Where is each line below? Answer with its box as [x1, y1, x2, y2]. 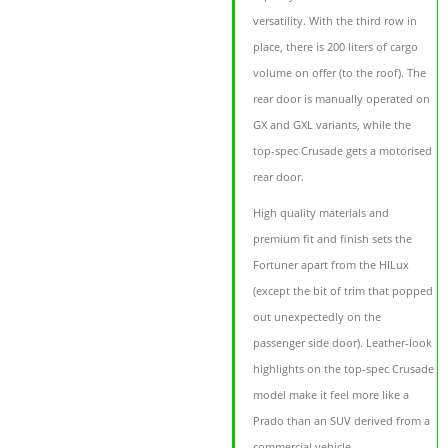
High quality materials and [253, 205, 390, 221]
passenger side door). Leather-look [253, 335, 433, 351]
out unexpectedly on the [253, 309, 382, 325]
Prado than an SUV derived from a [253, 413, 431, 429]
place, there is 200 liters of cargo [253, 39, 419, 55]
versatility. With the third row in [253, 13, 418, 29]
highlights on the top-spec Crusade [253, 361, 435, 377]
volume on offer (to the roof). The [253, 65, 427, 81]
